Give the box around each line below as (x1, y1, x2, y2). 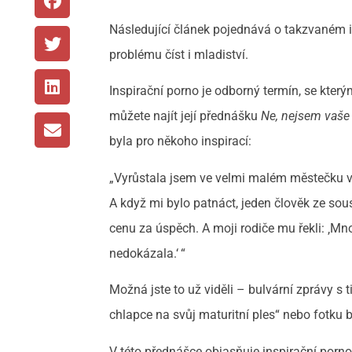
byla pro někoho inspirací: (109, 134, 252, 149)
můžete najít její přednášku (109, 108, 262, 124)
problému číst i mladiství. (109, 47, 249, 62)
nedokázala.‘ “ (109, 245, 186, 261)
